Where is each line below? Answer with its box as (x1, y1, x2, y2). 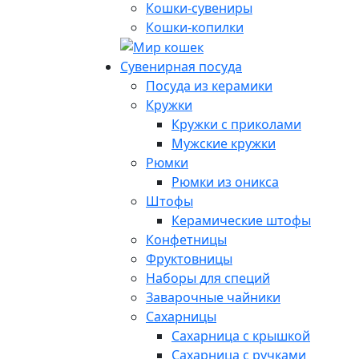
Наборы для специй (146, 269, 270, 288)
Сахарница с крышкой (171, 327, 310, 345)
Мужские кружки (171, 135, 276, 153)
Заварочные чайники (146, 288, 280, 307)
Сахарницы (146, 308, 216, 326)
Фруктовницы (146, 250, 232, 268)
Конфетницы (146, 231, 227, 249)
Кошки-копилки (146, 18, 244, 36)
